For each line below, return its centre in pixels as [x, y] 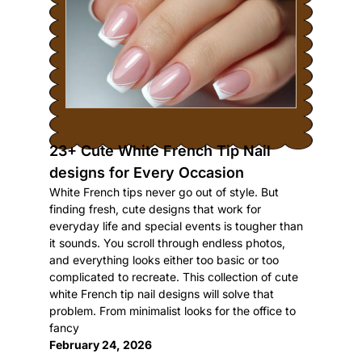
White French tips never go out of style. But [164, 192]
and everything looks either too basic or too [164, 260]
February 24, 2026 [100, 345]
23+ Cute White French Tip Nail [160, 151]
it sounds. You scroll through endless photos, [167, 243]
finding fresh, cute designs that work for [155, 209]
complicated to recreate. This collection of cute [173, 277]
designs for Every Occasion [146, 173]
